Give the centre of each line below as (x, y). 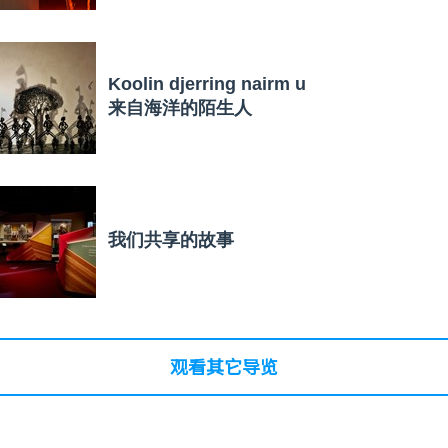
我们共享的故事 (171, 239)
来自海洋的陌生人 (180, 107)
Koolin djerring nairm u (207, 83)
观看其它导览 (224, 365)
